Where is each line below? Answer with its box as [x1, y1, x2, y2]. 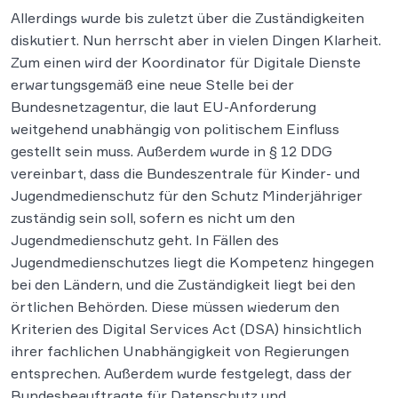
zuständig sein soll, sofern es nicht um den [11, 208, 295, 227]
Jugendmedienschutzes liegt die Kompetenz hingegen [11, 252, 374, 271]
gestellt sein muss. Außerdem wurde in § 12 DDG [11, 141, 332, 160]
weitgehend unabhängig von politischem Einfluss [11, 119, 339, 138]
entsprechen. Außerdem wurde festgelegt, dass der [11, 363, 352, 382]
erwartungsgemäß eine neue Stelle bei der [11, 75, 294, 93]
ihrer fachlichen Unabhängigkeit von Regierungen [11, 341, 349, 360]
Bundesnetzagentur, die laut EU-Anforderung [11, 97, 316, 115]
